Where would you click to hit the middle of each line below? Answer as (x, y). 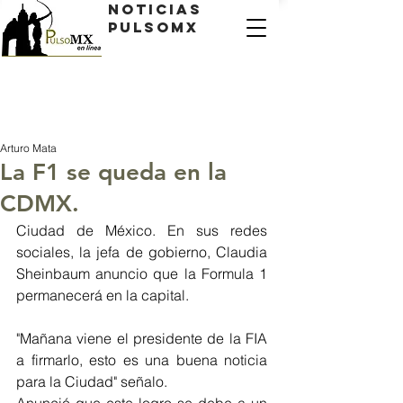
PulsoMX (153, 27)
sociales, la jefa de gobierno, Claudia (142, 252)
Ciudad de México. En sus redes (142, 230)
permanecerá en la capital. (103, 295)
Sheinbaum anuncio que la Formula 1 (142, 273)
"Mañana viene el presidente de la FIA (142, 338)
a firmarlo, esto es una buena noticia (142, 360)
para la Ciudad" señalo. (92, 381)
